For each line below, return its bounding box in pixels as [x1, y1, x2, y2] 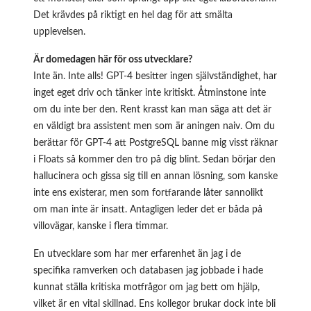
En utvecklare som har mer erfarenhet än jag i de [33, 249, 241, 259]
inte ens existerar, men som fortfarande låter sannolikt [33, 187, 263, 198]
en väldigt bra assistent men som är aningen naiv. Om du [33, 121, 275, 131]
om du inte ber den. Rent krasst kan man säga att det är [33, 104, 271, 115]
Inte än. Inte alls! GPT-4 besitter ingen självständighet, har [33, 71, 277, 81]
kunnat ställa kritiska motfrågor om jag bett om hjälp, [33, 282, 260, 292]
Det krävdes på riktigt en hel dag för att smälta [33, 10, 233, 20]
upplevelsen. [33, 26, 85, 37]
